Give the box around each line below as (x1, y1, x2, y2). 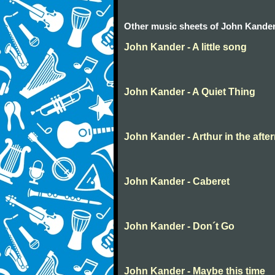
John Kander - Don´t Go (124, 221, 234, 232)
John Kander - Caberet (124, 176, 230, 187)
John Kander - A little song (124, 42, 247, 53)
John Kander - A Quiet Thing (124, 87, 255, 98)
